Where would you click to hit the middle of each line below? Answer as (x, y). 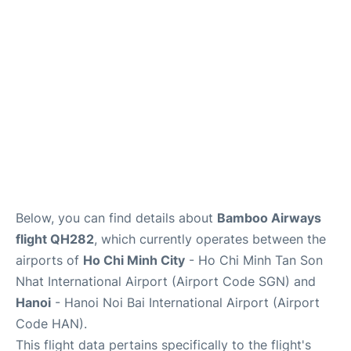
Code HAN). (51, 324)
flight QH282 (55, 239)
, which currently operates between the (210, 239)
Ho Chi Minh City (134, 261)
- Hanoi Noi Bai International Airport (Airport (185, 303)
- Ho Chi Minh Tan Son (254, 261)
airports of (49, 261)
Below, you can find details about (116, 218)
